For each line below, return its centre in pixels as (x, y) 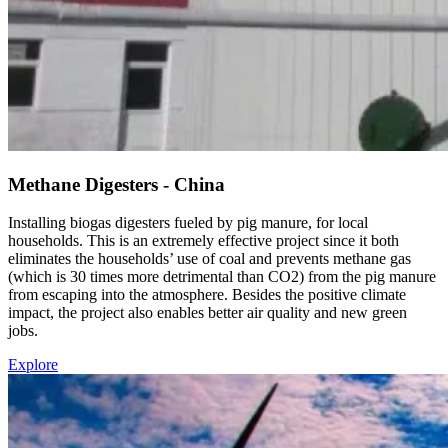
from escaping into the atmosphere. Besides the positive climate (207, 295)
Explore (33, 365)
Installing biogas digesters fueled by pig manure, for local (188, 223)
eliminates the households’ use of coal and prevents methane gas (209, 259)
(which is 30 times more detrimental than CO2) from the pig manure (222, 277)
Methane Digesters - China (116, 184)
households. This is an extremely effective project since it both (203, 241)
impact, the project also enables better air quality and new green (207, 313)
